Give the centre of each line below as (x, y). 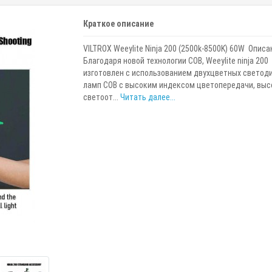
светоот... (101, 97)
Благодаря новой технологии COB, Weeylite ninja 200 (175, 61)
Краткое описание (118, 24)
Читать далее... (148, 97)
